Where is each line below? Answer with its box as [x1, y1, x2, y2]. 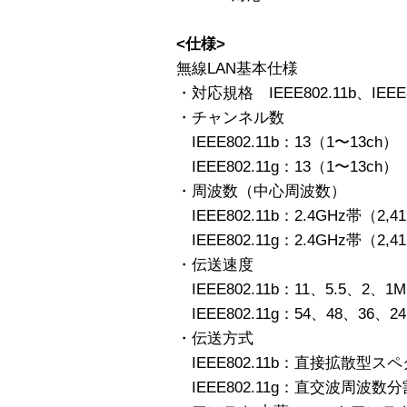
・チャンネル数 [176, 108, 284, 126]
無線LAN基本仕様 [176, 59, 298, 77]
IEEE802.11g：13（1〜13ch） [176, 157, 398, 175]
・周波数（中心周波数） [176, 182, 346, 200]
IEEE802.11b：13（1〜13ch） [176, 133, 398, 151]
